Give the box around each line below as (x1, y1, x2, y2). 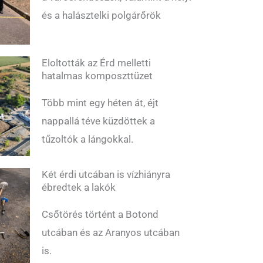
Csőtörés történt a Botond (42, 208, 159, 221)
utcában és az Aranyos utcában (42, 227, 180, 239)
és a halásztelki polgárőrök (42, 9, 161, 22)
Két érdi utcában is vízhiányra (42, 168, 170, 181)
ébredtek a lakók (42, 181, 116, 194)
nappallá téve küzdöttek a (42, 115, 155, 127)
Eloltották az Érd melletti (42, 57, 151, 69)
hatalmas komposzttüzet (42, 70, 153, 82)
